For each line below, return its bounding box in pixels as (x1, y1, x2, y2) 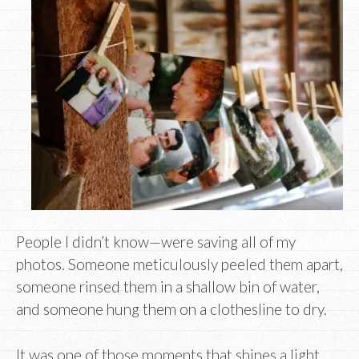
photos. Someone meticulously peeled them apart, (16, 255, 343, 274)
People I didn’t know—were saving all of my (16, 232, 296, 252)
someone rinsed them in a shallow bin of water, (16, 277, 320, 296)
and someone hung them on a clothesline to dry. (16, 300, 327, 319)
